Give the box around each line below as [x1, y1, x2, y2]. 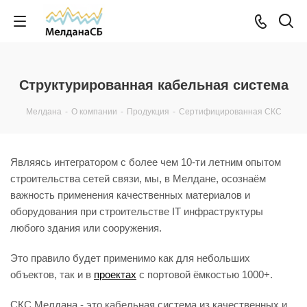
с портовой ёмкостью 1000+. [136, 269, 273, 280]
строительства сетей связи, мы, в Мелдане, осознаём [10, 173, 266, 184]
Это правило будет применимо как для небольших [10, 252, 250, 264]
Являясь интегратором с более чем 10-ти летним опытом [10, 156, 281, 168]
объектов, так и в [10, 269, 94, 280]
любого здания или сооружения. [10, 222, 162, 234]
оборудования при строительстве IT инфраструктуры [10, 206, 263, 217]
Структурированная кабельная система [19, 77, 288, 93]
